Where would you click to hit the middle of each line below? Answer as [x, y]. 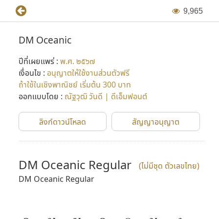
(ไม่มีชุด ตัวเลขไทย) [169, 166]
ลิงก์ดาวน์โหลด [63, 122]
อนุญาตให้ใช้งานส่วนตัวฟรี [88, 73]
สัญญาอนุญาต [156, 122]
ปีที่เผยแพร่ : [39, 61]
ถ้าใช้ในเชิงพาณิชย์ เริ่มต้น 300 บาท [75, 85]
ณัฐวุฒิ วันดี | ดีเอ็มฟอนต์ [106, 96]
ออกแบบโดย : [41, 96]
